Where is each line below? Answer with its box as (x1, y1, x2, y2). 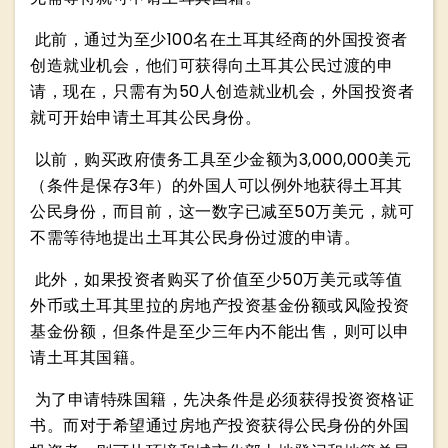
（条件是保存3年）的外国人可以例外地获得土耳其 (30, 174, 403, 197)
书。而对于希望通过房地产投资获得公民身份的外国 (30, 414, 410, 437)
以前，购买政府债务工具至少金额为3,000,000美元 (30, 148, 411, 171)
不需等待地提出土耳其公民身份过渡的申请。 (30, 226, 360, 249)
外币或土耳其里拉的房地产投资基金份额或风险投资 (30, 294, 410, 317)
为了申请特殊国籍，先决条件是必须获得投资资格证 (30, 388, 414, 411)
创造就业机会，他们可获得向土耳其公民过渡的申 (30, 54, 393, 77)
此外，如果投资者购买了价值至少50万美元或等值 (30, 268, 402, 291)
